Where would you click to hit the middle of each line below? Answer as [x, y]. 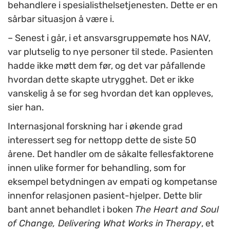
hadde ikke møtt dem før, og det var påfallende [107, 66]
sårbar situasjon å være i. [61, 19]
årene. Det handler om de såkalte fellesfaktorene [111, 154]
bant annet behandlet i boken [71, 210]
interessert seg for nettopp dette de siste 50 [102, 140]
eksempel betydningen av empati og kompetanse [112, 182]
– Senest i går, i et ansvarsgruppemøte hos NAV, [109, 38]
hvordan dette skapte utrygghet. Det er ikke [101, 80]
